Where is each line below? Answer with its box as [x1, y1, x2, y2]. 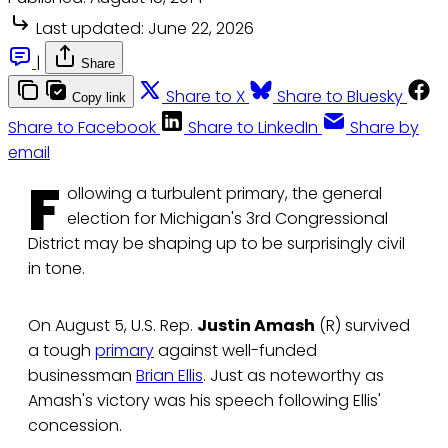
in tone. [28, 257, 85, 281]
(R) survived [315, 314, 410, 338]
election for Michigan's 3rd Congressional [67, 207, 388, 231]
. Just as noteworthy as [203, 364, 384, 388]
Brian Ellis [136, 364, 203, 388]
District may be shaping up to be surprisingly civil [28, 232, 405, 256]
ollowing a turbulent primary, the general [67, 182, 382, 206]
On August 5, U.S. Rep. [28, 314, 197, 338]
